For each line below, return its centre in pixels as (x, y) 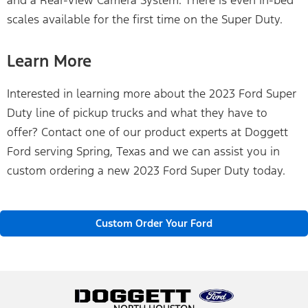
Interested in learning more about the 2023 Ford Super (152, 93)
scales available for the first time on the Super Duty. (145, 19)
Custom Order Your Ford (154, 223)
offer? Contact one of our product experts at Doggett (147, 132)
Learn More (49, 61)
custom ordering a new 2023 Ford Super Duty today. (146, 170)
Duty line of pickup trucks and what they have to (137, 112)
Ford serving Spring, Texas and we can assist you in (143, 151)
